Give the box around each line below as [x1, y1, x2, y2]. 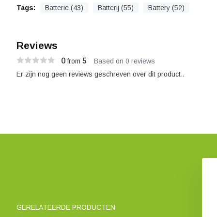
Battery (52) [148, 4, 185, 12]
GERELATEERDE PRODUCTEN [16, 203, 115, 211]
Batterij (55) [97, 4, 134, 12]
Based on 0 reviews [93, 57, 155, 65]
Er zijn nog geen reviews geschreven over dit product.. [16, 70, 185, 78]
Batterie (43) [45, 4, 83, 12]
